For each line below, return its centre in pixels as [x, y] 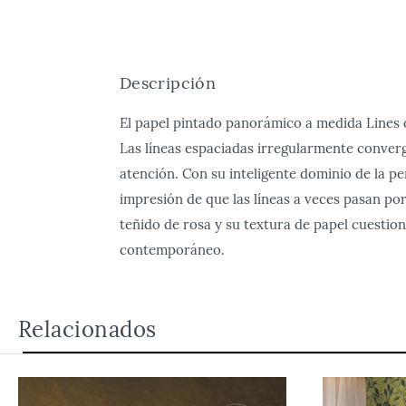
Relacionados [87, 329]
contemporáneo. [172, 250]
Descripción [168, 83]
